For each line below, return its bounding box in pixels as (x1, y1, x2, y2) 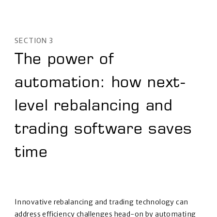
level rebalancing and (15, 99, 173, 115)
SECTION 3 (15, 36, 54, 45)
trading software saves (15, 123, 193, 139)
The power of (15, 53, 114, 69)
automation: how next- (15, 76, 186, 92)
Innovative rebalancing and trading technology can (15, 198, 188, 207)
